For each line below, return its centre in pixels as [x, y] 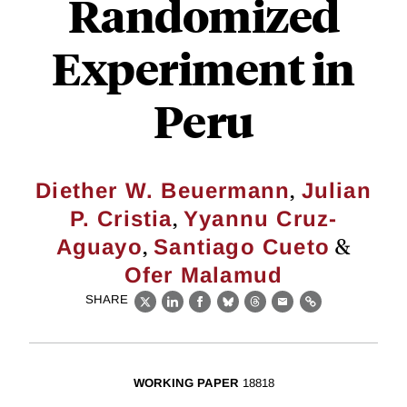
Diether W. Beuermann [163, 190]
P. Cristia [121, 218]
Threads [283, 312]
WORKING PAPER [186, 383]
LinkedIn [202, 312]
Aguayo [99, 247]
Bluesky [256, 312]
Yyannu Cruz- [261, 218]
